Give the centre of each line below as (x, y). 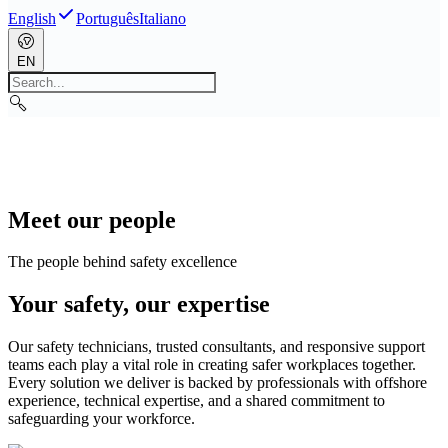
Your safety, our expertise (139, 304)
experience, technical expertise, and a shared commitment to (196, 401)
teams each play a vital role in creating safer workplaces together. (212, 365)
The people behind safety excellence (122, 262)
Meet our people (92, 219)
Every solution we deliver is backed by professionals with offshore (217, 383)
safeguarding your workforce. (101, 419)
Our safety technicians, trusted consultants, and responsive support (216, 347)
